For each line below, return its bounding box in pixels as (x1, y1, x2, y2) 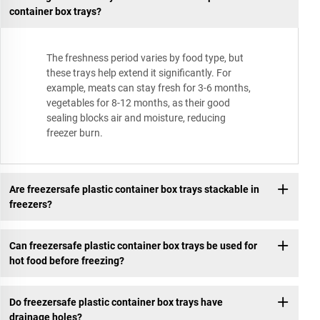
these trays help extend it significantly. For (46, 67, 231, 79)
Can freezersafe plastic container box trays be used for (9, 239, 257, 251)
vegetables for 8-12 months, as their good (46, 97, 230, 109)
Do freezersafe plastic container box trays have (9, 296, 223, 308)
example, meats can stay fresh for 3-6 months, (46, 82, 251, 94)
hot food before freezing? (9, 254, 124, 266)
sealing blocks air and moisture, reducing (46, 112, 226, 124)
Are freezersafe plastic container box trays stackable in (9, 183, 259, 195)
